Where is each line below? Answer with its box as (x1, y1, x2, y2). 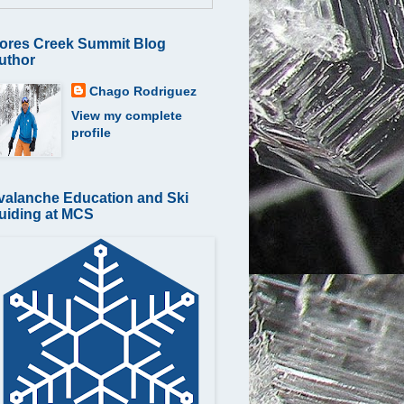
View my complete (70, 107, 182, 123)
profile (70, 124, 111, 140)
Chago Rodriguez (88, 83, 197, 98)
